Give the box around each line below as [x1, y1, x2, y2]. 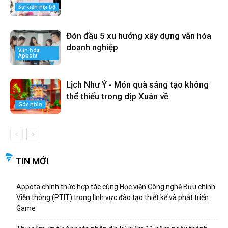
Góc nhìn [18, 100, 42, 108]
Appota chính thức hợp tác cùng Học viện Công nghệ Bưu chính [16, 183, 215, 191]
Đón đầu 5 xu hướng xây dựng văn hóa [66, 31, 211, 41]
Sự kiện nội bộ [18, 3, 55, 10]
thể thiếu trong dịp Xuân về [66, 91, 168, 102]
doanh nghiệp [66, 42, 118, 53]
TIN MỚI [15, 156, 49, 167]
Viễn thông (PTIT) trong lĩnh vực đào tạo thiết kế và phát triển [16, 193, 209, 202]
